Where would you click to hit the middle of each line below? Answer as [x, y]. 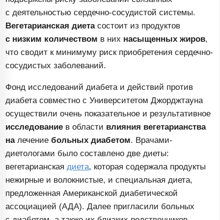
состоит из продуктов [138, 26]
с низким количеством [52, 39]
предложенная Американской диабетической [92, 193]
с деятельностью [40, 13]
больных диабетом [91, 140]
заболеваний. [79, 66]
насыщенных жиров [165, 39]
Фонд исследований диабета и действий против [99, 87]
